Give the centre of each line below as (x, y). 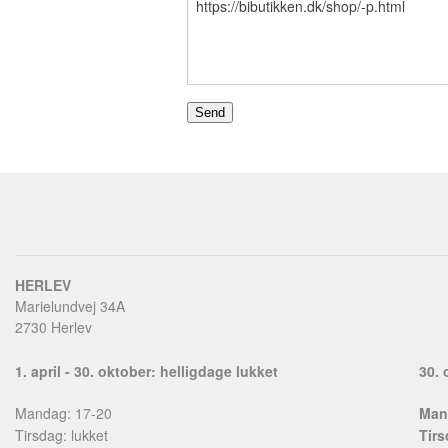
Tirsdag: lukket (61, 434)
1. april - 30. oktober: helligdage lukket (146, 370)
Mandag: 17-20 (63, 412)
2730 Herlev (53, 326)
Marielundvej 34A (70, 305)
